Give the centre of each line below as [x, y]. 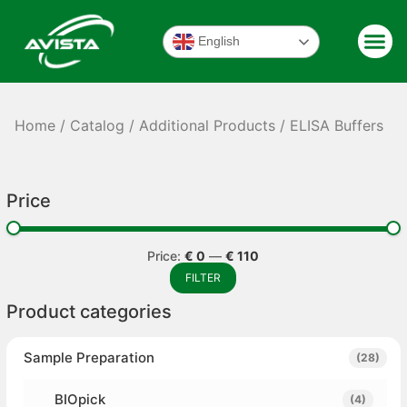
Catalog [98, 126]
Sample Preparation [89, 358]
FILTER [203, 278]
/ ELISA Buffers [330, 126]
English [217, 40]
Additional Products [208, 126]
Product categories [89, 312]
